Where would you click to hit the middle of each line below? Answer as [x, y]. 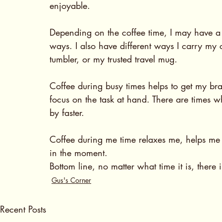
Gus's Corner [71, 180]
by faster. [68, 113]
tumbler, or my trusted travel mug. [115, 59]
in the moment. [80, 153]
